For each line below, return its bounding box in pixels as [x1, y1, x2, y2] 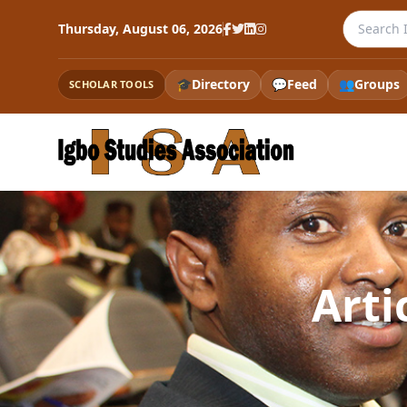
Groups [353, 75, 400, 93]
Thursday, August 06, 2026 [58, 20, 223, 37]
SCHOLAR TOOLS [69, 77, 154, 91]
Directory [191, 75, 250, 93]
